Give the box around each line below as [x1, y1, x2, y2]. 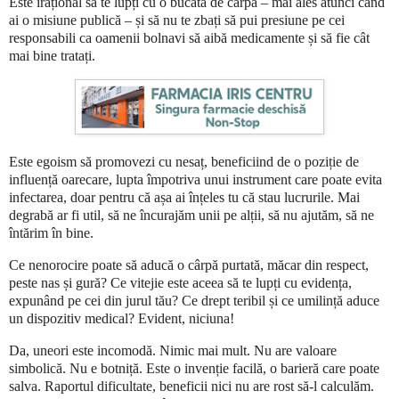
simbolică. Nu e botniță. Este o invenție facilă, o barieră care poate [9, 360, 379, 376]
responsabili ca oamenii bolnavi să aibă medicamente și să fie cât [9, 29, 370, 45]
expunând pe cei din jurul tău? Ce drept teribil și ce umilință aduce [9, 292, 379, 308]
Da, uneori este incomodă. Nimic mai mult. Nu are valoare [9, 342, 337, 358]
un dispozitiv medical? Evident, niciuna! [9, 310, 234, 326]
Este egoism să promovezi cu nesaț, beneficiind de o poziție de [9, 153, 359, 169]
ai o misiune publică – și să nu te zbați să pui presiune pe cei [9, 12, 345, 28]
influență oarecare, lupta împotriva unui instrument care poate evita [9, 171, 382, 187]
